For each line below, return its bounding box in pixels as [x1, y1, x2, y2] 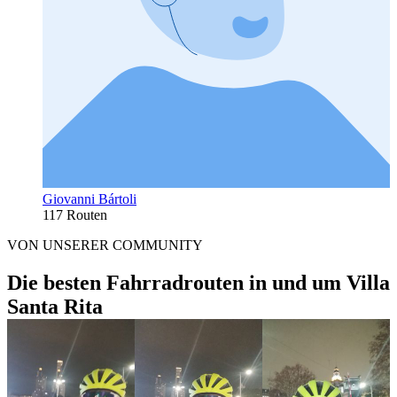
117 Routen [43, 206, 107, 222]
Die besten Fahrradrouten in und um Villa [7, 270, 390, 294]
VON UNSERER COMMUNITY [7, 237, 203, 253]
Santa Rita [7, 294, 103, 318]
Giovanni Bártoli [43, 191, 136, 206]
